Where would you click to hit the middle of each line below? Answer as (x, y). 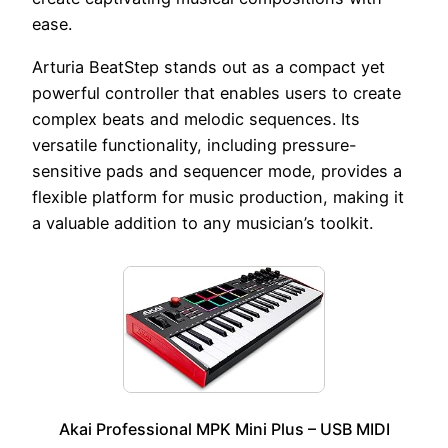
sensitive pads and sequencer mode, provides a (217, 170)
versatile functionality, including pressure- (194, 144)
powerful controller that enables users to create (216, 92)
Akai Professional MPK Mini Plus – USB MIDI (224, 428)
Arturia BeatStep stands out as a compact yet (208, 66)
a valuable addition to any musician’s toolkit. (202, 222)
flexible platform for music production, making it (218, 196)
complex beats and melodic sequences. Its (196, 118)
